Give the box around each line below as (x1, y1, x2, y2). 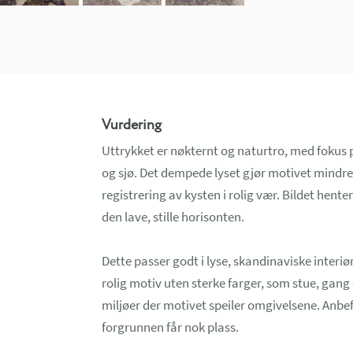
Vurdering (101, 117, 162, 132)
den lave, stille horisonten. (101, 208, 244, 226)
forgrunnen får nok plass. (101, 318, 239, 336)
